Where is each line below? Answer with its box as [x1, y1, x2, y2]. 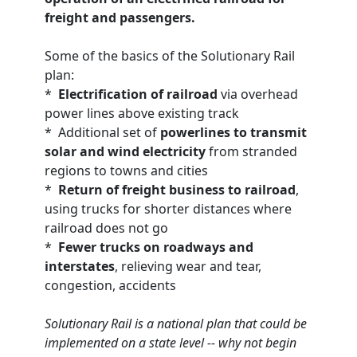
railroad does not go [45, 219, 168, 237]
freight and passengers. [45, 9, 195, 26]
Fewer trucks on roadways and [58, 238, 253, 256]
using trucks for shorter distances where [45, 200, 292, 218]
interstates [45, 257, 115, 275]
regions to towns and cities [45, 162, 208, 179]
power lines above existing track [45, 104, 239, 122]
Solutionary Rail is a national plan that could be [45, 315, 307, 332]
